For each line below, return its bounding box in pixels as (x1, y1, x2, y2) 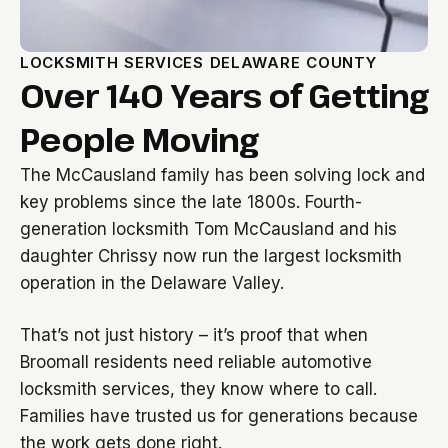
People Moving (20, 118, 258, 161)
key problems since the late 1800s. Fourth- (20, 192, 362, 212)
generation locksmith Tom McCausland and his (20, 219, 397, 239)
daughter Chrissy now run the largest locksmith (20, 246, 402, 266)
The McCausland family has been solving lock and (20, 165, 425, 185)
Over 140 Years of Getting (20, 74, 428, 117)
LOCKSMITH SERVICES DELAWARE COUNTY (20, 53, 377, 72)
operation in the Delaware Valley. (20, 273, 284, 293)
